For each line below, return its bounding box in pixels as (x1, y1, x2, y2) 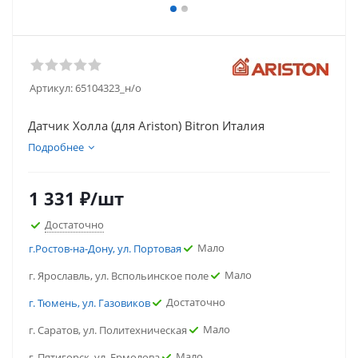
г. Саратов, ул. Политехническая (29, 323, 187, 337)
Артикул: (30, 81, 73, 95)
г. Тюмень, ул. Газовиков (29, 296, 150, 310)
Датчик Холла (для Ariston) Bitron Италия (28, 117, 265, 133)
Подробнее (28, 140, 84, 154)
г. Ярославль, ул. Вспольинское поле (29, 268, 209, 283)
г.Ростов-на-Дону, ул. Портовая (29, 241, 181, 256)
